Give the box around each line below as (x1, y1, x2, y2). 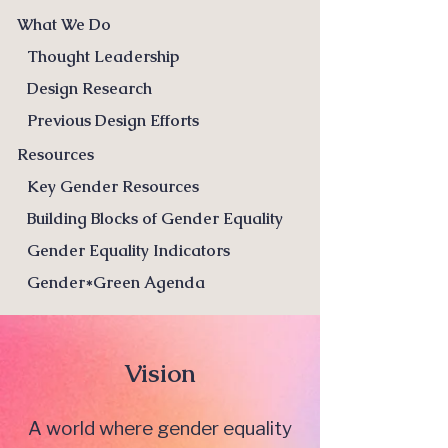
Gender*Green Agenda (27, 272, 205, 293)
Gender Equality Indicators (27, 240, 230, 261)
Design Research (27, 78, 152, 99)
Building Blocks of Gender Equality (27, 208, 283, 229)
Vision (124, 357, 196, 389)
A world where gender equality (28, 417, 292, 440)
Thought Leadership (27, 46, 179, 67)
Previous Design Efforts (27, 110, 199, 131)
